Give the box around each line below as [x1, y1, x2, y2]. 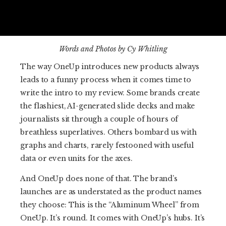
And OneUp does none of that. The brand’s [20, 174, 178, 184]
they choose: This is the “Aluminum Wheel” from [20, 200, 199, 210]
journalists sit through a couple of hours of [20, 115, 179, 124]
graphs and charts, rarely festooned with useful [20, 141, 194, 150]
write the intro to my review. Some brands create [20, 88, 200, 98]
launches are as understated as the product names [20, 187, 202, 197]
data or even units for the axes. [20, 154, 133, 163]
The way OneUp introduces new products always [20, 62, 200, 72]
